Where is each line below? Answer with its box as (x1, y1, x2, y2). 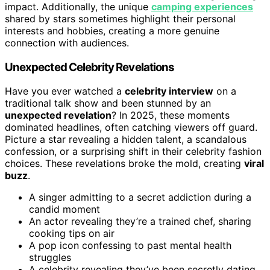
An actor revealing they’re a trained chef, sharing (29, 215, 251, 228)
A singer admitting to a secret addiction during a (29, 191, 251, 204)
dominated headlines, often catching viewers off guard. (5, 121, 257, 134)
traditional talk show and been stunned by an (5, 97, 211, 110)
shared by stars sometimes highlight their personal (5, 12, 236, 25)
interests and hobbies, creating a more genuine (5, 24, 219, 37)
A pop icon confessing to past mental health (29, 239, 231, 252)
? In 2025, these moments (111, 109, 230, 122)
